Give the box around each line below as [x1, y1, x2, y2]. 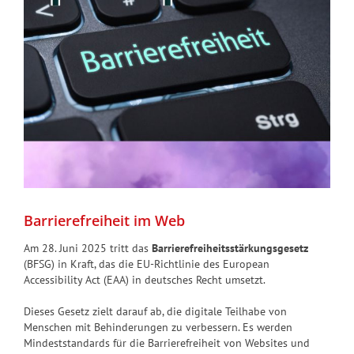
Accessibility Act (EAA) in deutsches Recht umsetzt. [24, 272, 265, 287]
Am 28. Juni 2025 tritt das [24, 240, 152, 255]
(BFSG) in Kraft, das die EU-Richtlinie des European [24, 256, 269, 271]
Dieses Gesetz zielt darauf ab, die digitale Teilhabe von [24, 303, 287, 318]
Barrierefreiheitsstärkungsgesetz [152, 240, 308, 255]
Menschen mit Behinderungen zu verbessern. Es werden [24, 319, 292, 334]
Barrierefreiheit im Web [24, 211, 185, 230]
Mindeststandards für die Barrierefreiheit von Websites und [24, 335, 310, 350]
